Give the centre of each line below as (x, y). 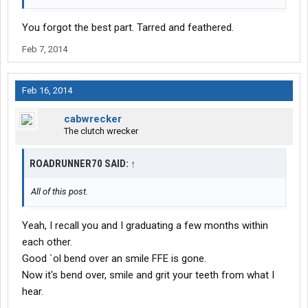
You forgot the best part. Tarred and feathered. (128, 28)
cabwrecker (93, 119)
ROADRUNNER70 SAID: (80, 164)
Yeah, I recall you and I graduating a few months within (145, 226)
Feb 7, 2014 (45, 49)
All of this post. (59, 192)
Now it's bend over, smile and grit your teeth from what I (148, 275)
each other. (47, 242)
